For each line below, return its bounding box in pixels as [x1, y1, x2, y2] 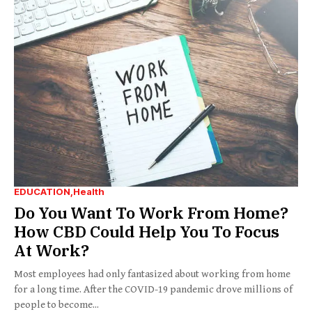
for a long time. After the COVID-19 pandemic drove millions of [14, 283, 292, 295]
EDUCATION [14, 185, 70, 197]
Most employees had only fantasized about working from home [14, 267, 290, 280]
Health [73, 185, 104, 197]
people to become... [14, 298, 99, 311]
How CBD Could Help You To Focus [14, 220, 279, 242]
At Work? [14, 239, 89, 260]
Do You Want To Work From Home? [14, 201, 288, 223]
